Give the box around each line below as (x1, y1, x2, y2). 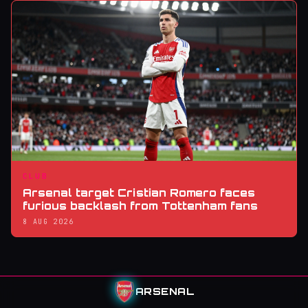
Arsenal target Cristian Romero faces (23, 186, 255, 199)
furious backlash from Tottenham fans (23, 199, 258, 212)
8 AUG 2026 (23, 217, 74, 226)
